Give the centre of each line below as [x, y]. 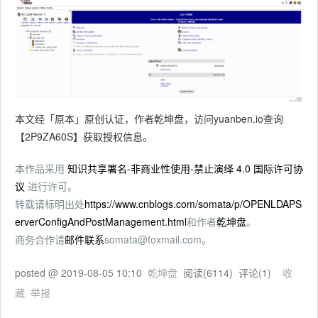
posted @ [38, 272]
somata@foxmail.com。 [158, 239]
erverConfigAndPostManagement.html [101, 221]
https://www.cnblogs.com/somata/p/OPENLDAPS [193, 203]
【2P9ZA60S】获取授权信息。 [84, 136]
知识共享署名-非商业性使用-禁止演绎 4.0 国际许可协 [185, 168]
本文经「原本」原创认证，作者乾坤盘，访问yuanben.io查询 [149, 118]
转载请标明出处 [50, 203]
